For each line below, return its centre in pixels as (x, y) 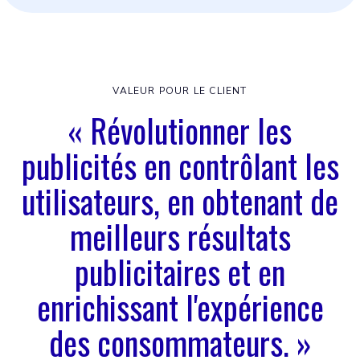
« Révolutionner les (180, 130)
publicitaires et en (180, 272)
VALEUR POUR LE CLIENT (180, 91)
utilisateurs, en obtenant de (180, 201)
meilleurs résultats (180, 236)
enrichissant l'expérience (180, 307)
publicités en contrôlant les (180, 166)
